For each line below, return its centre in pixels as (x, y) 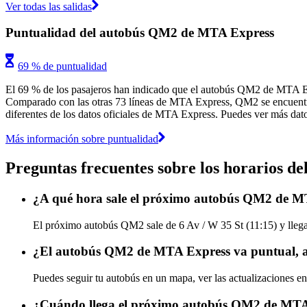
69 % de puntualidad (62, 66)
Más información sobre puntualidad (82, 138)
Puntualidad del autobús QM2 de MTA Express (140, 33)
